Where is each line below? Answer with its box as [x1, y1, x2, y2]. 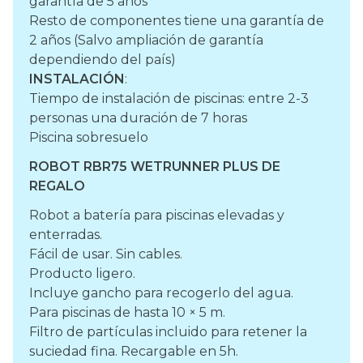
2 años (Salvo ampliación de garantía [29, 32, 263, 49]
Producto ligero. [29, 266, 135, 282]
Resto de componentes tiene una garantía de [29, 13, 324, 29]
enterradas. [29, 227, 102, 243]
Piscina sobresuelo [29, 130, 148, 146]
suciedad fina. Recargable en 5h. [29, 344, 238, 360]
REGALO [29, 178, 85, 194]
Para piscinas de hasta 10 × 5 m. [29, 305, 225, 321]
